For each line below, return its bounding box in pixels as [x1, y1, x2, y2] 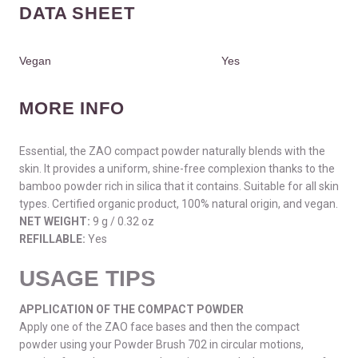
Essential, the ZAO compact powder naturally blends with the [19, 144, 325, 157]
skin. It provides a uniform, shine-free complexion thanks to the [19, 161, 335, 175]
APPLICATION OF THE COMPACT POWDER [19, 303, 244, 316]
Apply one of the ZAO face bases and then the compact [19, 320, 300, 334]
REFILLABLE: [19, 232, 86, 245]
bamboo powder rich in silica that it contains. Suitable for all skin [19, 179, 339, 193]
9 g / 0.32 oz [90, 214, 154, 228]
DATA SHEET [19, 2, 135, 23]
